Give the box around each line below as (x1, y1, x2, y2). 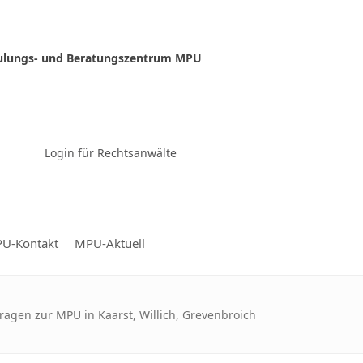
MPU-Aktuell (74, 234, 145, 251)
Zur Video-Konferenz (54, 128, 166, 143)
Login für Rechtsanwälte (44, 145, 177, 160)
